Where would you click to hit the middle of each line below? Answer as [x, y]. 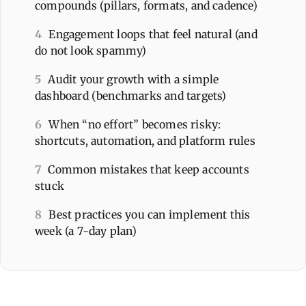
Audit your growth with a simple [134, 79]
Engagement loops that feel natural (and [153, 34]
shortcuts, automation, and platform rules [145, 140]
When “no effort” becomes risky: [135, 124]
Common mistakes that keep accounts [149, 169]
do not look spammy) [91, 50]
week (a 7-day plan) [86, 231]
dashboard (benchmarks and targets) [131, 95]
